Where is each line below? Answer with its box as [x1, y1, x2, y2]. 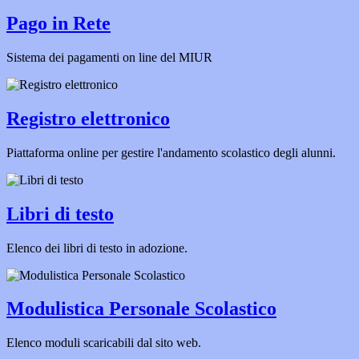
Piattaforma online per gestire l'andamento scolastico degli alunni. [6, 145, 336, 159]
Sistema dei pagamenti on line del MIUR [6, 50, 212, 64]
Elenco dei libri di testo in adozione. [6, 240, 188, 255]
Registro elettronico [6, 107, 170, 129]
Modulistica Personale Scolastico [6, 298, 276, 320]
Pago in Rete [6, 13, 111, 34]
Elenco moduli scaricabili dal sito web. [6, 336, 201, 350]
